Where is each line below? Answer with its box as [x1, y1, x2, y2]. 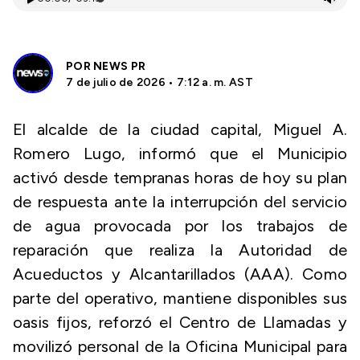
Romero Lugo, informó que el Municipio [13, 144, 347, 163]
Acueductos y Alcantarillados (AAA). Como [13, 264, 347, 284]
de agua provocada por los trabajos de [13, 216, 347, 235]
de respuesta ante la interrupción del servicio [13, 192, 347, 211]
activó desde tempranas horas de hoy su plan [13, 168, 347, 187]
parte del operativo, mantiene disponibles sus [13, 288, 347, 308]
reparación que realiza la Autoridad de [13, 240, 347, 260]
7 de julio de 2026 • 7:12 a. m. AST [66, 76, 253, 89]
